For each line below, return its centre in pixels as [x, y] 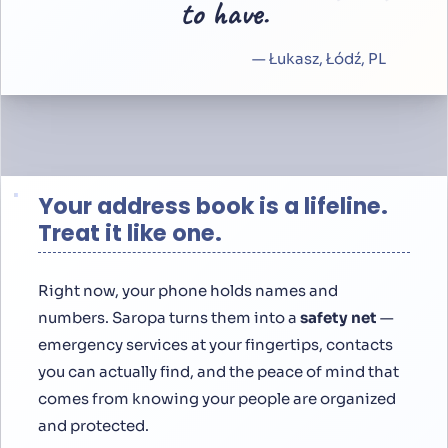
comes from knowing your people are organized [217, 398]
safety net [338, 317]
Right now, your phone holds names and [188, 290]
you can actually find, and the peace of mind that [218, 371]
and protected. [93, 425]
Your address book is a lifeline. [213, 206]
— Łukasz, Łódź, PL [319, 58]
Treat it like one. [130, 233]
